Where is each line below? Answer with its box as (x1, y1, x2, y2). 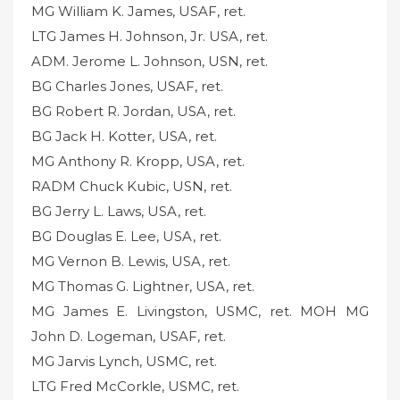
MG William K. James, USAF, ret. (31, 3, 246, 21)
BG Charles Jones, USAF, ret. (31, 78, 223, 96)
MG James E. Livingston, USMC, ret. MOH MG (31, 303, 369, 321)
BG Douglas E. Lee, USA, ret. (31, 228, 221, 246)
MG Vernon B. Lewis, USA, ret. (31, 253, 230, 271)
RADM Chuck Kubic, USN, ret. (31, 178, 232, 196)
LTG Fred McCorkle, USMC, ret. (31, 378, 239, 396)
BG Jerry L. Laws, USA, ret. (31, 203, 206, 221)
